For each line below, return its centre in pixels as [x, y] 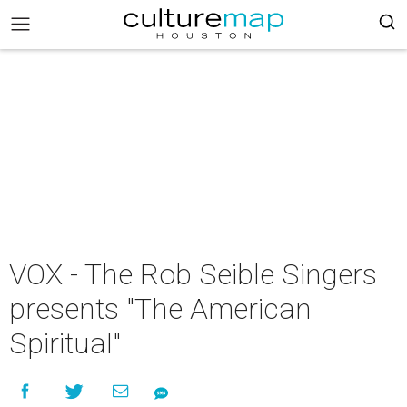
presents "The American [160, 309]
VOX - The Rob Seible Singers [193, 274]
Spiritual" [65, 343]
